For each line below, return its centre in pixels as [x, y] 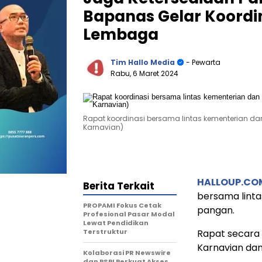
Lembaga [121, 34]
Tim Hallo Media [143, 62]
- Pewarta [202, 62]
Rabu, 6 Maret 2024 [144, 73]
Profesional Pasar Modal [129, 214]
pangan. [216, 210]
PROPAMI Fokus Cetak [122, 205]
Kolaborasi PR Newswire [127, 252]
